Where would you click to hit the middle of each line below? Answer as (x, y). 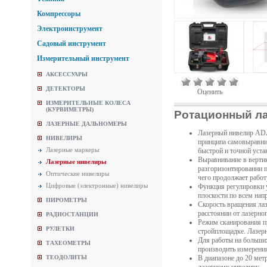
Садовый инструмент (72, 44)
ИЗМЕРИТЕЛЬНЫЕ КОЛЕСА (88, 103)
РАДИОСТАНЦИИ (72, 214)
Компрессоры (59, 14)
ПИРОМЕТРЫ (66, 200)
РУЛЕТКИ (60, 229)
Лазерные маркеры (72, 150)
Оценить (210, 92)
